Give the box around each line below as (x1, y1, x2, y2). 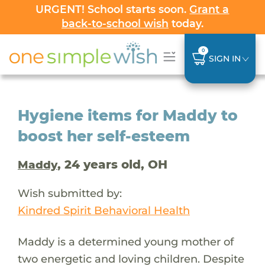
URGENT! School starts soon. (35, 3, 190, 15)
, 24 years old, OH (57, 157, 167, 172)
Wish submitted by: (17, 186, 122, 200)
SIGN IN (208, 53, 241, 64)
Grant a (189, 3, 230, 15)
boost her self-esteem (17, 127, 190, 145)
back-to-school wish (61, 17, 169, 30)
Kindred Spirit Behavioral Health (17, 203, 190, 217)
